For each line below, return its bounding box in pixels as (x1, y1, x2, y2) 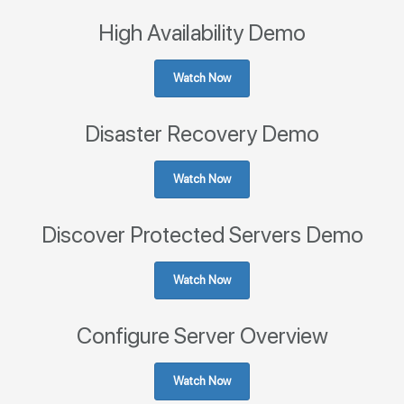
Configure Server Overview (76, 322, 328, 350)
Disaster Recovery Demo (85, 120, 319, 148)
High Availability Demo (98, 19, 306, 47)
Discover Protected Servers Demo (41, 221, 363, 249)
